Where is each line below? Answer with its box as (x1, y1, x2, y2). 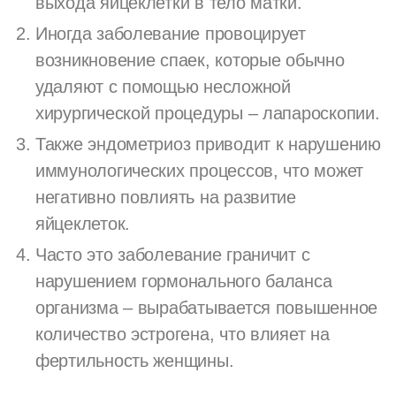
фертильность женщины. (35, 350, 234, 370)
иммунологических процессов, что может (35, 160, 364, 180)
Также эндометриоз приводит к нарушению (35, 133, 381, 154)
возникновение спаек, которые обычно (35, 49, 345, 70)
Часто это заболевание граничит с (35, 244, 310, 264)
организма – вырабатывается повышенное (35, 297, 378, 317)
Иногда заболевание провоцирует (35, 23, 306, 43)
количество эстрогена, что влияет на (35, 324, 330, 344)
